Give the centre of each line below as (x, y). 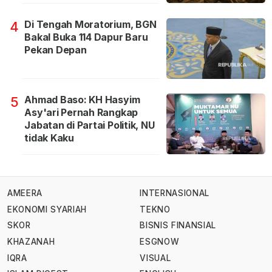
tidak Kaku (49, 138)
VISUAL (155, 258)
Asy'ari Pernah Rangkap (81, 113)
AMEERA (25, 193)
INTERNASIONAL (175, 193)
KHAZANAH (31, 242)
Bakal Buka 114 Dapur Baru (86, 37)
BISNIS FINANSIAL (178, 226)
